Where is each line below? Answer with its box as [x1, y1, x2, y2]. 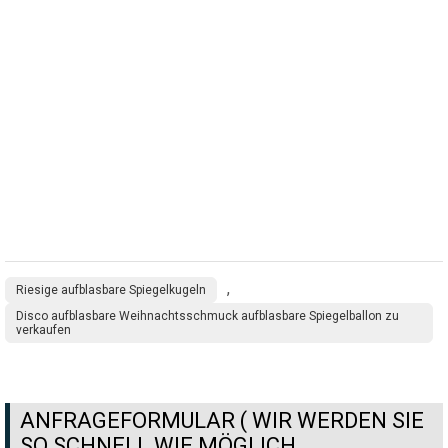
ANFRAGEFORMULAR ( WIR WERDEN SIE [20, 407, 424, 433]
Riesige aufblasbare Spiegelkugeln [16, 282, 206, 297]
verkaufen [16, 322, 71, 337]
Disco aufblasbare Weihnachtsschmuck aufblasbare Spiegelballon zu [16, 308, 399, 323]
